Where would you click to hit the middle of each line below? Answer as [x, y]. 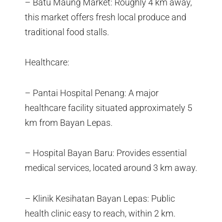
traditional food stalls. [67, 32]
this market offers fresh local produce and [106, 17]
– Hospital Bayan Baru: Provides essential [106, 153]
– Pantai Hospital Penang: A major [92, 93]
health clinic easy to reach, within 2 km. [100, 213]
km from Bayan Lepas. [69, 122]
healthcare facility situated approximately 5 [109, 108]
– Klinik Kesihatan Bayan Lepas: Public [100, 198]
